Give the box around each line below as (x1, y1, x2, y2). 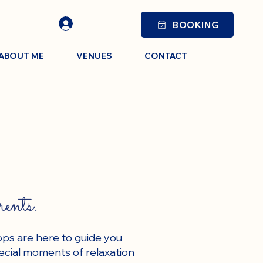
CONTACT (144, 50, 187, 61)
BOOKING (172, 19, 220, 31)
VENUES (76, 50, 112, 61)
